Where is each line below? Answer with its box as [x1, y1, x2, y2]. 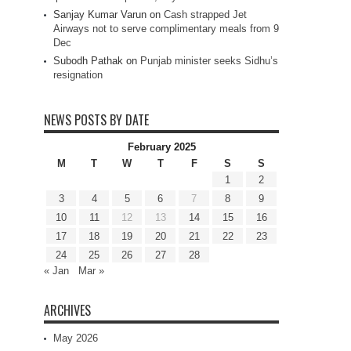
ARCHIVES [44, 301, 91, 320]
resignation [53, 69, 103, 81]
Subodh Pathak [53, 55, 123, 67]
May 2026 [53, 332, 98, 345]
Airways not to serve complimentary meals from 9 [53, 23, 279, 35]
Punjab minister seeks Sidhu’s [140, 55, 278, 67]
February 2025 [127, 141, 196, 154]
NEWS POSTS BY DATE [44, 110, 149, 130]
